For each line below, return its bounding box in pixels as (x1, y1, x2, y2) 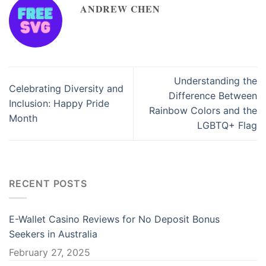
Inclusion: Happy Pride (9, 97, 109, 109)
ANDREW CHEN (80, 2, 160, 16)
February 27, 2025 (9, 246, 90, 259)
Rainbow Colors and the (149, 104, 257, 117)
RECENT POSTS (9, 177, 87, 189)
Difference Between (169, 90, 257, 102)
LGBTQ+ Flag (197, 119, 257, 132)
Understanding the (174, 75, 257, 87)
